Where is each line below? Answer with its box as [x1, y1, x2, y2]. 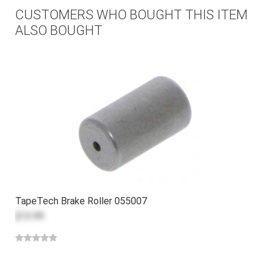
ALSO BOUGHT [15, 22, 102, 38]
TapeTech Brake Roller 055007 [15, 195, 147, 207]
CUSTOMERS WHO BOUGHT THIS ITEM [15, 7, 248, 22]
